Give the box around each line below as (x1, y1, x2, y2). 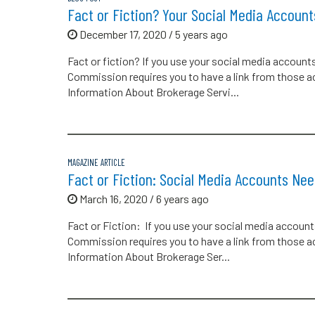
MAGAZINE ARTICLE (67, 156, 125, 168)
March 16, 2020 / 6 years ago (77, 191, 209, 205)
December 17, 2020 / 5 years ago (77, 27, 228, 41)
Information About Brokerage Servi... (67, 85, 239, 99)
